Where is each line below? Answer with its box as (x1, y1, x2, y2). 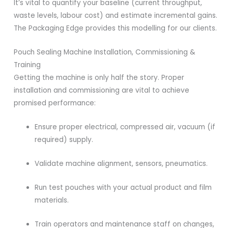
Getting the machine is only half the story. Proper (14, 73, 185, 83)
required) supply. (35, 135, 94, 145)
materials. (35, 195, 69, 205)
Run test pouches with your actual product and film (35, 182, 212, 192)
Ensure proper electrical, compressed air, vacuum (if (35, 122, 216, 132)
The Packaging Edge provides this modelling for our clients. (14, 23, 217, 34)
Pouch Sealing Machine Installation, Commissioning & (14, 47, 196, 58)
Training (14, 60, 41, 70)
